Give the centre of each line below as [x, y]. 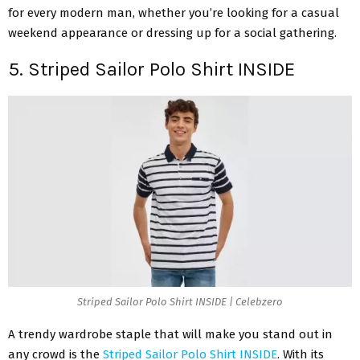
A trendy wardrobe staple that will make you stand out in [170, 335]
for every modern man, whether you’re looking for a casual [174, 12]
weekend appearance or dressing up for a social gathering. [174, 33]
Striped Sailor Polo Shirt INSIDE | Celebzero [180, 301]
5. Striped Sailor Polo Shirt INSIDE [151, 69]
